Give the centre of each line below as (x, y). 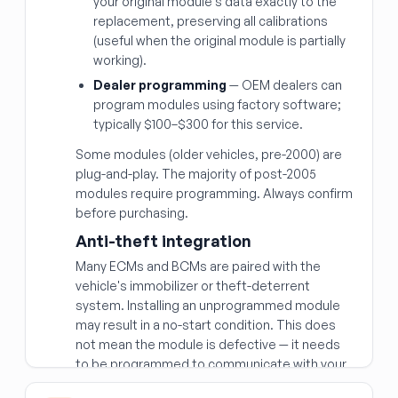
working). (120, 60)
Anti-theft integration (163, 241)
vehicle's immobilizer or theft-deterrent (193, 286)
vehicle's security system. (152, 383)
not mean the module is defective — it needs (208, 344)
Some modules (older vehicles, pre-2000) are (209, 154)
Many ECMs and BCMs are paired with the (198, 266)
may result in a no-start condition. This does (206, 325)
